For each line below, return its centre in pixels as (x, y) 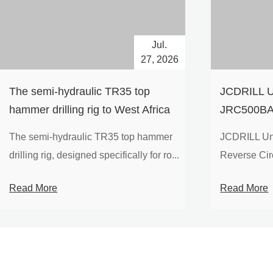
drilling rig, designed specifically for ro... (94, 155)
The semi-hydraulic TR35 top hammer (91, 137)
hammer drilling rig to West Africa (90, 110)
